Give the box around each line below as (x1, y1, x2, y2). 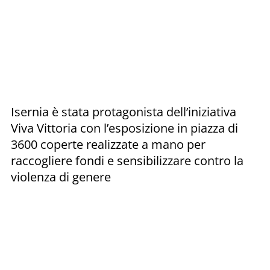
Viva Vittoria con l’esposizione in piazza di (11, 119, 238, 136)
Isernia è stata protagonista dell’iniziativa (11, 103, 236, 120)
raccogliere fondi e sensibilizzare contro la (11, 152, 243, 169)
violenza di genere (11, 168, 111, 185)
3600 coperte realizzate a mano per (11, 136, 206, 152)
